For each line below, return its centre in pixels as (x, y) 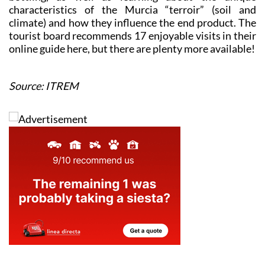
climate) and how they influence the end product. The (132, 23)
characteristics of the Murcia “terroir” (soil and (132, 10)
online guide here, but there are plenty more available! (132, 49)
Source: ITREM (44, 86)
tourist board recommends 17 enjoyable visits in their (132, 36)
